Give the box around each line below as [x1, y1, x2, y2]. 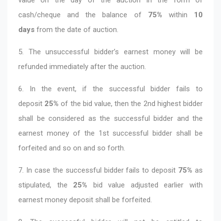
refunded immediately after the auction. [18, 62, 146, 71]
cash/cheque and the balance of [18, 10, 148, 19]
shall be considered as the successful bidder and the [18, 113, 203, 123]
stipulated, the [18, 180, 74, 189]
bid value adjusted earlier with [87, 180, 203, 189]
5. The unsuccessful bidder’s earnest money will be [18, 47, 203, 56]
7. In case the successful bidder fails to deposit [18, 165, 176, 175]
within [162, 10, 194, 19]
